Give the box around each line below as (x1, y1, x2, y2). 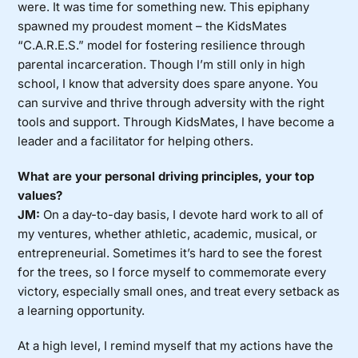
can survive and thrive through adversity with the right (18, 95, 325, 111)
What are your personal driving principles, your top (18, 169, 315, 185)
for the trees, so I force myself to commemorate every (18, 265, 327, 280)
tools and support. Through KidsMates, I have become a (18, 114, 335, 130)
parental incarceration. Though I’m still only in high (18, 57, 306, 73)
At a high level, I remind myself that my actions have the (18, 338, 334, 354)
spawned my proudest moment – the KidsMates (18, 18, 288, 34)
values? (18, 188, 63, 204)
